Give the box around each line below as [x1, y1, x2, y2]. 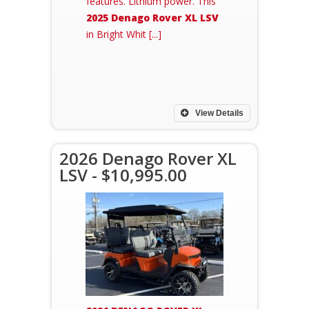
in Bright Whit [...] [86, 28, 161, 41]
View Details [193, 108, 243, 118]
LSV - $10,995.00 [59, 163, 187, 186]
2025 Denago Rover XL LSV [86, 11, 219, 24]
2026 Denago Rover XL [59, 147, 237, 170]
